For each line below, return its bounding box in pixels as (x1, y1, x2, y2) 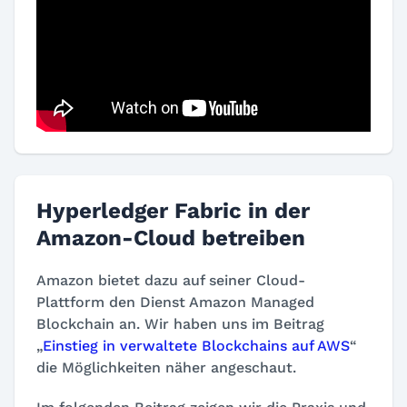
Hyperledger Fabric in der (36, 198, 310, 224)
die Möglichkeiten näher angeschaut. (36, 359, 296, 377)
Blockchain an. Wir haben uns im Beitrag (36, 315, 324, 333)
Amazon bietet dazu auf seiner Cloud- (36, 272, 305, 290)
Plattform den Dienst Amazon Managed (36, 293, 314, 312)
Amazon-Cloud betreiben (36, 225, 305, 252)
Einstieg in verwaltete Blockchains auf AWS (43, 337, 350, 355)
